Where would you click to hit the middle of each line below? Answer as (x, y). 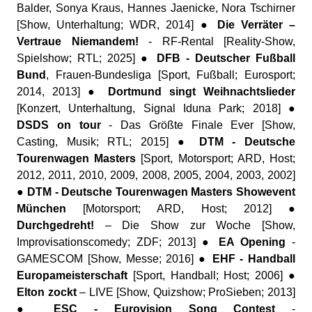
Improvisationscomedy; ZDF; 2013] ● (118, 242)
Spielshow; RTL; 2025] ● (87, 58)
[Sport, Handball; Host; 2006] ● (211, 275)
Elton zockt (47, 292)
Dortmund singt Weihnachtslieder (202, 92)
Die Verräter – (256, 25)
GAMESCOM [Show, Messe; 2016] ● (115, 259)
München (41, 209)
